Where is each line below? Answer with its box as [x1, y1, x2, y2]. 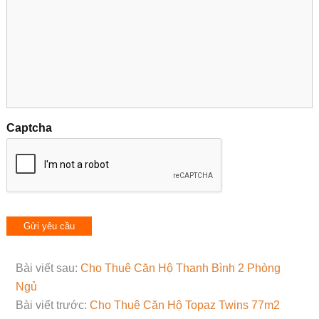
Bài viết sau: [15, 262, 80, 274]
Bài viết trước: [15, 299, 90, 311]
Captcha [6, 122, 52, 134]
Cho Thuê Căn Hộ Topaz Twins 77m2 [89, 299, 280, 311]
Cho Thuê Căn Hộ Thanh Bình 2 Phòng [80, 262, 281, 274]
